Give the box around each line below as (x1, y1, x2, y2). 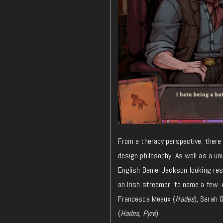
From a (117, 136, 141, 147)
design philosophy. (117, 150, 173, 161)
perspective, (164, 136, 205, 147)
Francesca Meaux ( (117, 194, 176, 205)
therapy (141, 136, 164, 147)
